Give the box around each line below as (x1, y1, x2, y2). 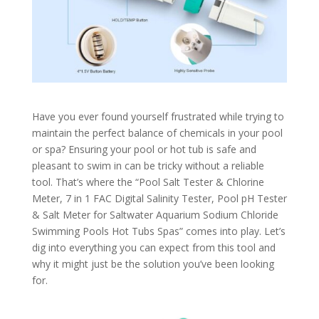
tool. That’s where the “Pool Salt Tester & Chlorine (31, 175, 264, 189)
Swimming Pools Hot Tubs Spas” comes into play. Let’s (31, 224, 286, 239)
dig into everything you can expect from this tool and (31, 241, 276, 255)
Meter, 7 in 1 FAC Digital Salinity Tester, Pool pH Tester (31, 192, 287, 206)
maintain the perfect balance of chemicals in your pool (31, 126, 283, 140)
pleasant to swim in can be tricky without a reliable (31, 159, 264, 173)
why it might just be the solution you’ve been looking (31, 257, 274, 271)
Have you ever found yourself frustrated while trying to (31, 110, 284, 124)
